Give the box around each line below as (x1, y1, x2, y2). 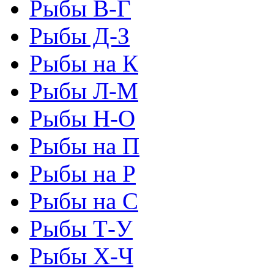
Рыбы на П (29, 132, 139, 159)
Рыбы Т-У (29, 215, 133, 242)
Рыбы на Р (29, 160, 136, 187)
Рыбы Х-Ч (29, 242, 133, 269)
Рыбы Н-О (29, 105, 135, 131)
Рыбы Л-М (29, 77, 138, 104)
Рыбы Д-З (29, 22, 130, 49)
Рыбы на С (29, 187, 138, 214)
